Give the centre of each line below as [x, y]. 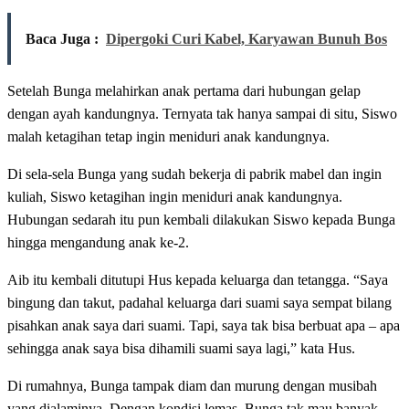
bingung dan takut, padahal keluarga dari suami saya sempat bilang [199, 303]
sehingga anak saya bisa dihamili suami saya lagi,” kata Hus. [181, 349]
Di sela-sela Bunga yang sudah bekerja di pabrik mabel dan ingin [194, 174]
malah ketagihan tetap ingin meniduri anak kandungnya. [168, 137]
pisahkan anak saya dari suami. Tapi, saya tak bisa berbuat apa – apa [204, 326]
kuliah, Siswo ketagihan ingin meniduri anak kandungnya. [175, 197]
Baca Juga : [62, 39]
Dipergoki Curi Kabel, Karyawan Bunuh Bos [246, 39]
